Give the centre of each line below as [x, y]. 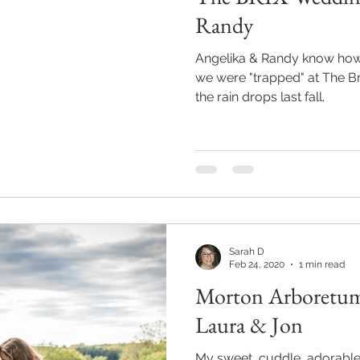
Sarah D [247, 251]
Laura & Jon [249, 324]
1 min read [322, 264]
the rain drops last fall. [260, 97]
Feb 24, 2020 [257, 264]
